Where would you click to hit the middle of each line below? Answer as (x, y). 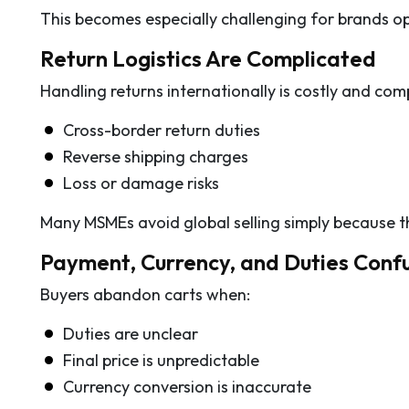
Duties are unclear (131, 333)
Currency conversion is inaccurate (187, 386)
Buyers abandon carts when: (145, 294)
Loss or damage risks (141, 183)
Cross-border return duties (162, 130)
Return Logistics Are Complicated (208, 58)
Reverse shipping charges (156, 156)
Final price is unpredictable (161, 360)
